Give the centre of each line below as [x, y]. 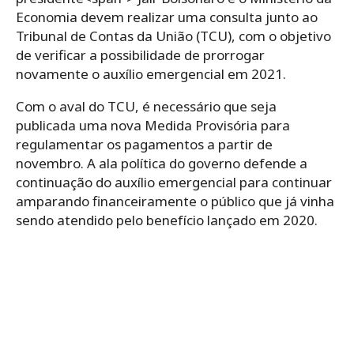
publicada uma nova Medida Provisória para [153, 126]
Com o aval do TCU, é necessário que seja [146, 107]
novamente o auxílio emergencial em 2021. [151, 74]
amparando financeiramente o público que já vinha [175, 201]
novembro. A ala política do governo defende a [162, 164]
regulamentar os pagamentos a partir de [144, 145]
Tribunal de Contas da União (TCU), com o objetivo [173, 36]
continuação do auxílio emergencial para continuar [174, 183]
